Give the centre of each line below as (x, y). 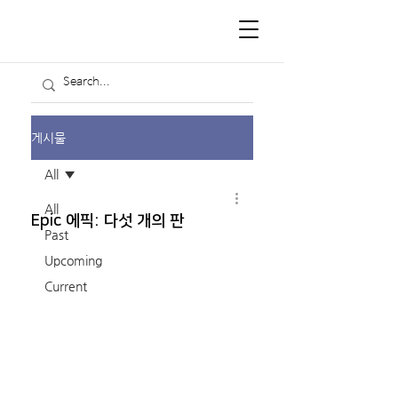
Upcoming (73, 260)
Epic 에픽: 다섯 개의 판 (107, 221)
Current (66, 286)
